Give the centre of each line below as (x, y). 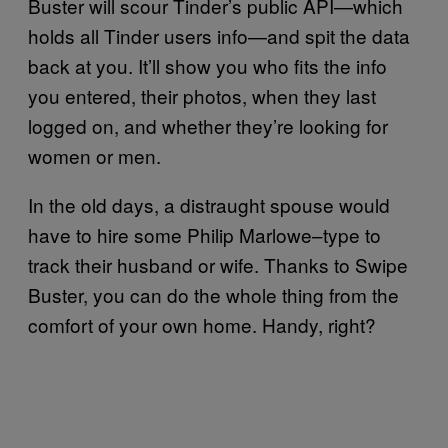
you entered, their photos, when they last (202, 95)
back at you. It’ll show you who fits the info (207, 65)
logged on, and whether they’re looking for (208, 125)
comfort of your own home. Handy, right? (202, 324)
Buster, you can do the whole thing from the (213, 294)
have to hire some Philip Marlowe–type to (204, 234)
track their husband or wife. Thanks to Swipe (218, 264)
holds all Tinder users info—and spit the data (219, 35)
